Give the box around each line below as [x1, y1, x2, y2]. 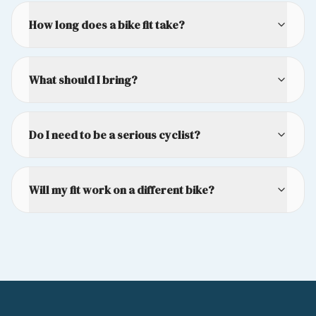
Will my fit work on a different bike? [29, 182, 214, 198]
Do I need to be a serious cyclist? [29, 127, 200, 143]
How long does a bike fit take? [29, 17, 185, 33]
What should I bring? [29, 72, 138, 88]
